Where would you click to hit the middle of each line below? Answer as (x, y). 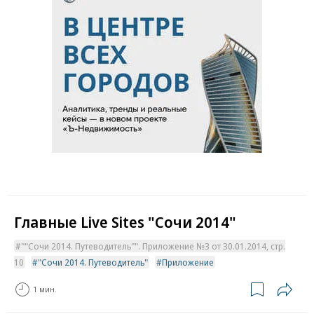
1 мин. (45, 289)
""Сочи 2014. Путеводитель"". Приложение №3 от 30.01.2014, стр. (153, 246)
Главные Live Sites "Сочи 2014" (125, 221)
